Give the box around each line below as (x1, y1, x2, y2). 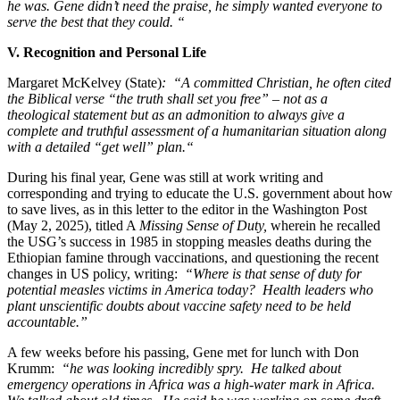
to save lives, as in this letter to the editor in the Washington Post (7, 201, 367, 217)
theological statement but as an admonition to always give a (7, 106, 345, 122)
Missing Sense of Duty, (139, 217, 271, 233)
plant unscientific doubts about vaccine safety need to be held (7, 297, 351, 313)
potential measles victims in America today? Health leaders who (7, 281, 373, 297)
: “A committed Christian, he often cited (162, 74, 391, 90)
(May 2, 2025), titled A (7, 217, 139, 233)
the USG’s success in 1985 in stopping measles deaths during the (7, 233, 371, 249)
